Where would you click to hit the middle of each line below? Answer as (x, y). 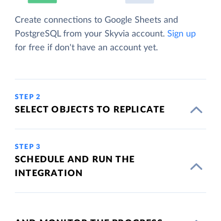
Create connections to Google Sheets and (96, 20)
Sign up (182, 34)
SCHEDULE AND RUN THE (75, 160)
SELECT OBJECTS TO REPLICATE (90, 110)
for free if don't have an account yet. (86, 48)
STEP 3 (28, 147)
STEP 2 (28, 97)
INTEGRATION (49, 173)
